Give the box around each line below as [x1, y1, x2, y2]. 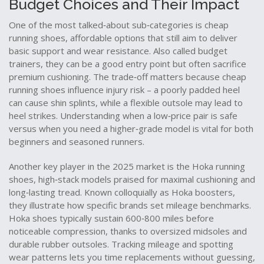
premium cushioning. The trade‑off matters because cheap [9, 71, 246, 82]
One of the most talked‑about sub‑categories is [9, 19, 204, 31]
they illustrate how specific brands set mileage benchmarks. [9, 199, 251, 211]
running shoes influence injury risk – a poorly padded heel [9, 84, 240, 95]
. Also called [149, 45, 198, 57]
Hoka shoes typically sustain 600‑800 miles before [9, 212, 214, 224]
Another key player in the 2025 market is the [9, 160, 192, 172]
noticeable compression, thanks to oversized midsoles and [9, 225, 247, 237]
